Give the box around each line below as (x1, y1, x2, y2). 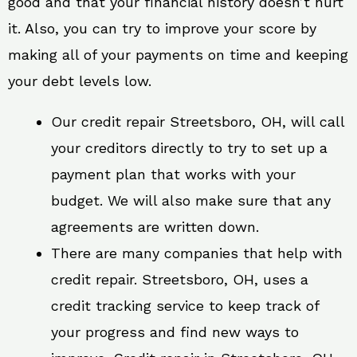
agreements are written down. (51, 218, 259, 235)
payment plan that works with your (51, 165, 296, 182)
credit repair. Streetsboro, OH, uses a (51, 270, 308, 288)
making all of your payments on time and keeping (8, 45, 348, 63)
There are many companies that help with (51, 244, 343, 261)
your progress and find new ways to (51, 323, 299, 340)
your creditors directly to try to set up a (51, 139, 328, 156)
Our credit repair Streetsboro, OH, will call (51, 112, 344, 130)
